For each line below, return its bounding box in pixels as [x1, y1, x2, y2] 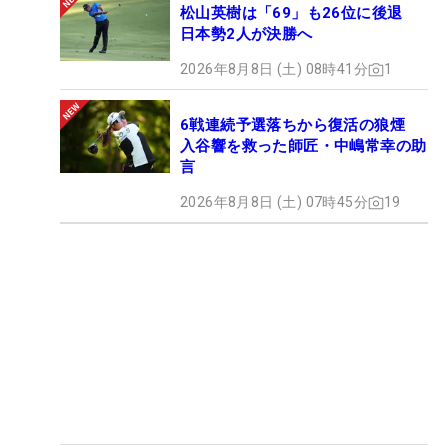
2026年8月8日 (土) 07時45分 [180, 194, 368, 211]
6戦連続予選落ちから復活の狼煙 [180, 116, 421, 135]
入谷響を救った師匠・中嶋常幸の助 [180, 137, 427, 156]
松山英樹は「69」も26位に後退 [180, 4, 418, 23]
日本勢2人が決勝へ [180, 25, 313, 44]
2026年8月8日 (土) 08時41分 [180, 61, 368, 78]
